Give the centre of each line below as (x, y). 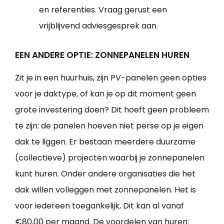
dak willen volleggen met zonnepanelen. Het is (105, 190)
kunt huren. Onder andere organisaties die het (105, 174)
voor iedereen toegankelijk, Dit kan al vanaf (99, 206)
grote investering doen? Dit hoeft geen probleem (112, 110)
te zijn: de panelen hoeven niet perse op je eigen (109, 126)
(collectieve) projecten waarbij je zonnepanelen (110, 158)
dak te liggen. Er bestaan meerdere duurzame (105, 142)
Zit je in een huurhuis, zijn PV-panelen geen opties (111, 78)
